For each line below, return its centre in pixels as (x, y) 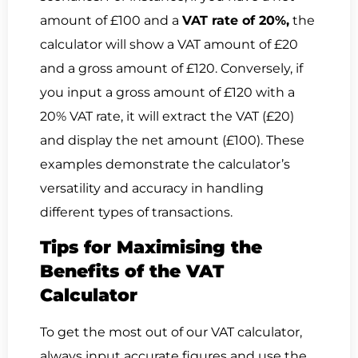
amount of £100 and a (111, 20)
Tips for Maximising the (151, 248)
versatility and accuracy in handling (152, 188)
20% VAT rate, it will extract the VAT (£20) (167, 116)
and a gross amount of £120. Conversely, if (171, 68)
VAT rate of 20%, (236, 20)
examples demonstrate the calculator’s (165, 164)
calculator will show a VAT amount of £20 (169, 44)
